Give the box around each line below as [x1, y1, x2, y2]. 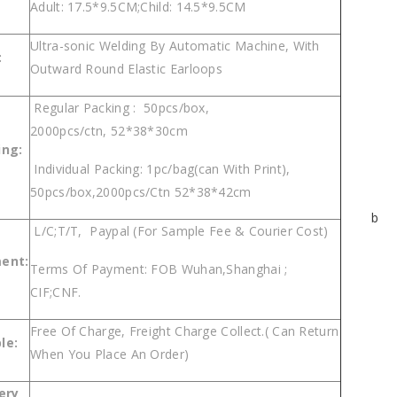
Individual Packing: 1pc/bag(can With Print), [30, 160, 291, 177]
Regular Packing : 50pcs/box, [30, 99, 210, 117]
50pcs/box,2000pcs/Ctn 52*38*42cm [30, 183, 252, 200]
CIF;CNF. [30, 283, 82, 300]
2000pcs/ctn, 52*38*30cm [30, 122, 192, 140]
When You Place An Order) [30, 346, 190, 363]
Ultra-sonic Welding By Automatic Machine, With [30, 37, 320, 55]
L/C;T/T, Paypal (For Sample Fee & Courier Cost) [30, 222, 329, 240]
